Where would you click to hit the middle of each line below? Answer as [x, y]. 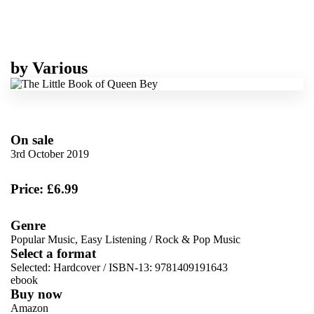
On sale [32, 139]
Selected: [32, 267]
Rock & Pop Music [198, 239]
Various [60, 68]
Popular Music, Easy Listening [78, 239]
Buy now [36, 294]
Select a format [53, 253]
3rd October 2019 [50, 153]
